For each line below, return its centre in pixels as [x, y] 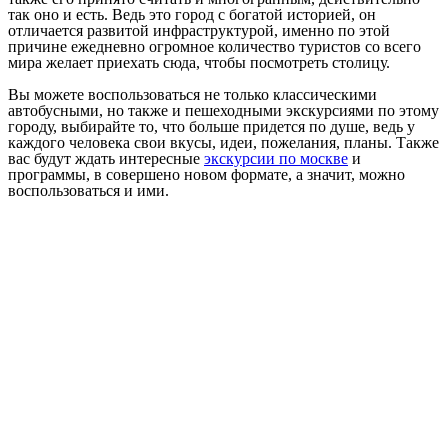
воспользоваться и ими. [88, 190]
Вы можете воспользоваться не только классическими [192, 94]
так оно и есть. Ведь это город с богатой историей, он [192, 14]
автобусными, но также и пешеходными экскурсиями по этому [223, 110]
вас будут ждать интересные [106, 158]
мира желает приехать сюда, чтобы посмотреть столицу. [199, 62]
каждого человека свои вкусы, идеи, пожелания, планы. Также [223, 142]
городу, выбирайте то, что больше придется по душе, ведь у [211, 126]
